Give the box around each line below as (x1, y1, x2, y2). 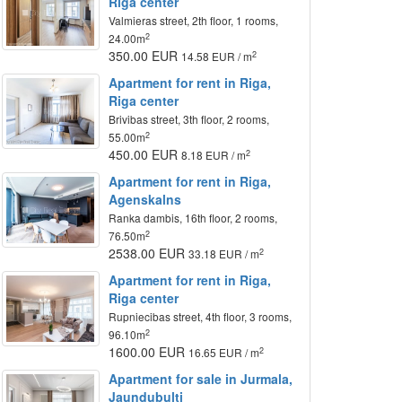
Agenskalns (109, 190, 182, 208)
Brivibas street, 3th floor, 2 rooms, (109, 111, 270, 127)
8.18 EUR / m (181, 147, 247, 162)
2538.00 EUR (109, 244, 189, 262)
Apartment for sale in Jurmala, (109, 370, 293, 388)
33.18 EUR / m (188, 246, 260, 261)
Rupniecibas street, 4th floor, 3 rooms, (109, 309, 293, 324)
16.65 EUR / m (188, 345, 260, 360)
